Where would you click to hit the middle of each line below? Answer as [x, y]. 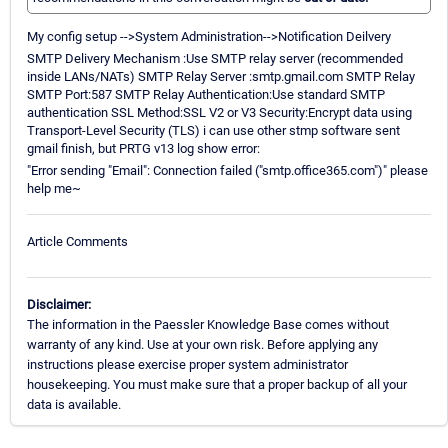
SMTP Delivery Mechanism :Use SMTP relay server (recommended [215, 59]
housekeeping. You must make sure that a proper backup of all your [217, 384]
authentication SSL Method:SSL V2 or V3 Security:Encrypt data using [219, 113]
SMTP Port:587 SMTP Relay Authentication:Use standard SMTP [206, 95]
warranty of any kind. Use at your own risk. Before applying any [202, 344]
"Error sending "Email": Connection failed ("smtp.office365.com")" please [227, 171]
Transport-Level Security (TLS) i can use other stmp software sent [213, 131]
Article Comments [77, 241]
